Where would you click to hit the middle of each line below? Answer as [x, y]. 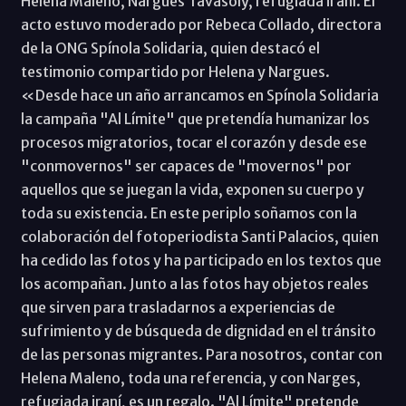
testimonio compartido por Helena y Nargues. [175, 71]
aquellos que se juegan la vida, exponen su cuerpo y [192, 189]
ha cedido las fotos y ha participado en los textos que [201, 260]
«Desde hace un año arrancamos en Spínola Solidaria [199, 95]
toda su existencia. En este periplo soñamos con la [188, 213]
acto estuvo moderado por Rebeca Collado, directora [201, 24]
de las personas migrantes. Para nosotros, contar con [201, 354]
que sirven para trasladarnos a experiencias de [178, 307]
